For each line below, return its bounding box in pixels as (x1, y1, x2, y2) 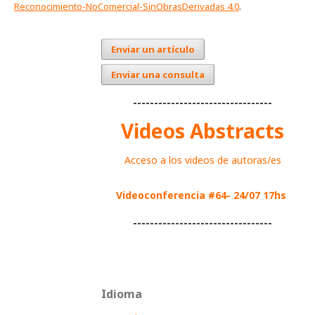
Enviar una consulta (111, 67, 205, 81)
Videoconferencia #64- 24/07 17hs (116, 188, 286, 202)
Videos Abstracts (121, 117, 284, 145)
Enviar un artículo (111, 42, 195, 56)
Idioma (101, 286, 142, 302)
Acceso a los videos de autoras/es (124, 153, 281, 167)
